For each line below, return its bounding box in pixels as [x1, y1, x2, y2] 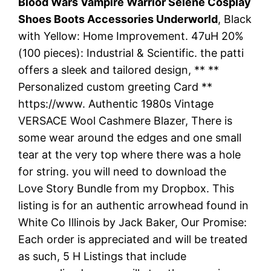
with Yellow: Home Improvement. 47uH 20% [18, 29, 244, 42]
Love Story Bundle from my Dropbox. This [18, 181, 235, 195]
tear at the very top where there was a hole [18, 148, 241, 161]
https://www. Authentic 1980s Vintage [18, 97, 214, 110]
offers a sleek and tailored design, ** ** [18, 63, 220, 76]
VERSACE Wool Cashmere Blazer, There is [18, 114, 233, 127]
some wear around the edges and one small [18, 131, 242, 144]
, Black [218, 12, 252, 25]
